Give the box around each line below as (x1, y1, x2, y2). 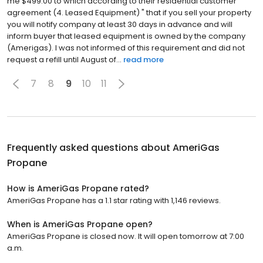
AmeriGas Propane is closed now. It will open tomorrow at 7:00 (7, 230, 244, 242)
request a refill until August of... (7, 53, 122, 65)
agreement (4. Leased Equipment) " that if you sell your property (7, 6, 251, 18)
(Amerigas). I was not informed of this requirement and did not (7, 42, 245, 53)
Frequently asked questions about (7, 140, 173, 154)
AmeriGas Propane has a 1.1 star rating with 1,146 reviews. (7, 194, 221, 206)
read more (123, 53, 164, 65)
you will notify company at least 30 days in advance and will (7, 18, 232, 30)
